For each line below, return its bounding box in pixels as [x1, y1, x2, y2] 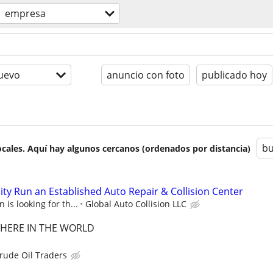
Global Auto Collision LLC [85, 198, 186, 210]
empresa [5, 7, 46, 20]
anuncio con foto [107, 68, 185, 82]
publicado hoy [202, 68, 267, 82]
